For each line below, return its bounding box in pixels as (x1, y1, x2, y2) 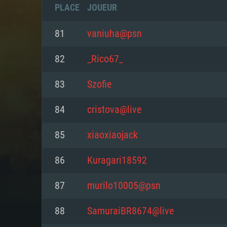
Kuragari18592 (87, 156, 147, 166)
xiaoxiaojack (87, 130, 138, 140)
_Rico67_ (87, 54, 123, 64)
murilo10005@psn (87, 181, 161, 191)
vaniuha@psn (87, 29, 142, 39)
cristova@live (87, 105, 141, 115)
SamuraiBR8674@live (87, 206, 174, 216)
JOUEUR (87, 2, 117, 13)
